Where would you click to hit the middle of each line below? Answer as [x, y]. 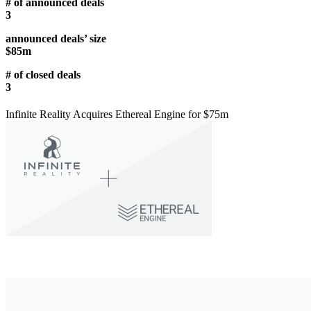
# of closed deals [43, 75]
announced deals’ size [56, 39]
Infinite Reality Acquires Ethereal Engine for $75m [117, 115]
